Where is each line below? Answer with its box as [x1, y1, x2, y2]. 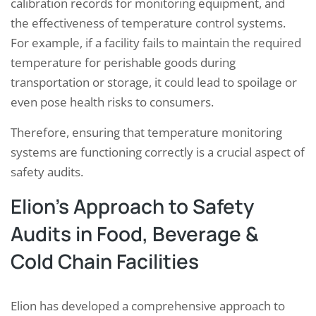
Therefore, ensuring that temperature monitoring [11, 123, 282, 140]
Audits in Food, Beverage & [11, 219, 259, 247]
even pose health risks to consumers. [11, 93, 214, 110]
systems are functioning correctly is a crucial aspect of [11, 143, 305, 160]
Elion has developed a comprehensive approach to [11, 297, 285, 314]
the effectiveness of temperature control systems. [11, 14, 286, 31]
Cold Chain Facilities [11, 247, 199, 274]
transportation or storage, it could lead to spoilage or [11, 73, 297, 90]
